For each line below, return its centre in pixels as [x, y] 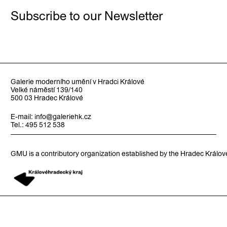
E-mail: [22, 116]
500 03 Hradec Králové [47, 98]
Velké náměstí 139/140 [46, 89]
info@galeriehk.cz [63, 116]
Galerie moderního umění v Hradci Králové [77, 81]
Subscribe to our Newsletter [86, 15]
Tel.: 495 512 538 [37, 124]
